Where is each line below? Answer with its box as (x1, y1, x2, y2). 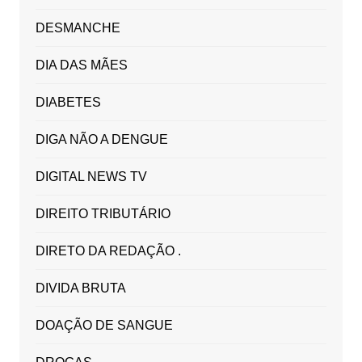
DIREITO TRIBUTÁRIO (35, 207, 170, 221)
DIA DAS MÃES (35, 58, 128, 73)
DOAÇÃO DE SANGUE (35, 318, 173, 333)
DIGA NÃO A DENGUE (35, 133, 168, 147)
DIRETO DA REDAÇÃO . (35, 244, 181, 259)
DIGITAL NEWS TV (35, 170, 147, 184)
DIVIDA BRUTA (35, 281, 126, 296)
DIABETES (35, 95, 101, 110)
